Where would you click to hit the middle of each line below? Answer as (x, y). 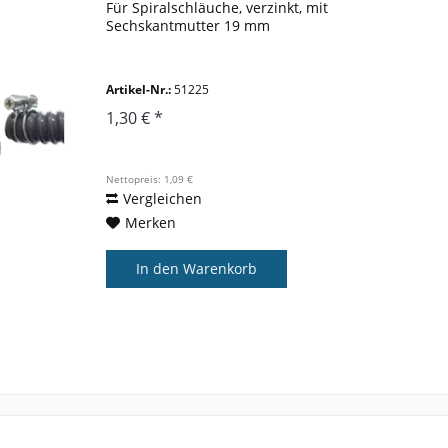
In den (158, 269)
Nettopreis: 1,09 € (150, 179)
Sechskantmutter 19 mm (188, 26)
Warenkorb (220, 269)
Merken (151, 223)
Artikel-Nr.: (139, 90)
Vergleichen (163, 199)
